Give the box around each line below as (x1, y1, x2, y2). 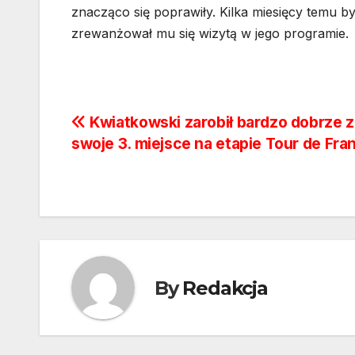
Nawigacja (71, 113, 197, 144)
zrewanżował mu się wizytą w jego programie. (71, 25, 349, 42)
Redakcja (182, 276, 268, 300)
